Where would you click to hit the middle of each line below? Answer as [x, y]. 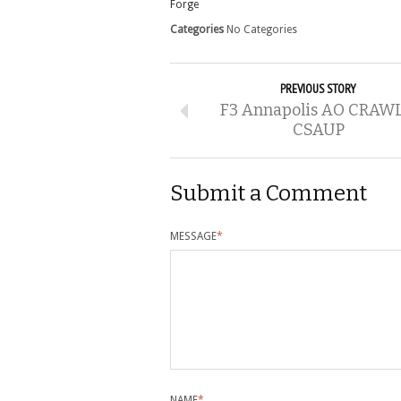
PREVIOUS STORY [318, 89]
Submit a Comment [269, 193]
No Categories [260, 30]
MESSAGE [193, 236]
